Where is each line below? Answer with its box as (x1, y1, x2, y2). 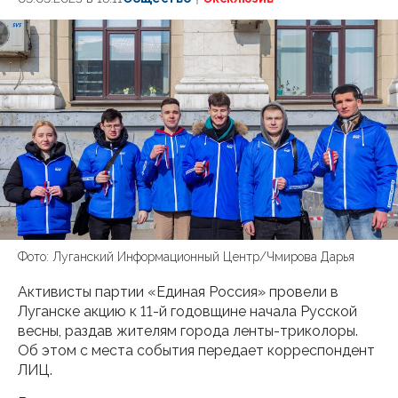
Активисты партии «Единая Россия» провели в (18, 283, 338, 300)
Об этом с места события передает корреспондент (18, 342, 375, 359)
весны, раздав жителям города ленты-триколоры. (18, 322, 358, 339)
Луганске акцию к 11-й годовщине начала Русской (18, 303, 357, 320)
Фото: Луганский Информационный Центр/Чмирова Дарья (18, 250, 354, 264)
